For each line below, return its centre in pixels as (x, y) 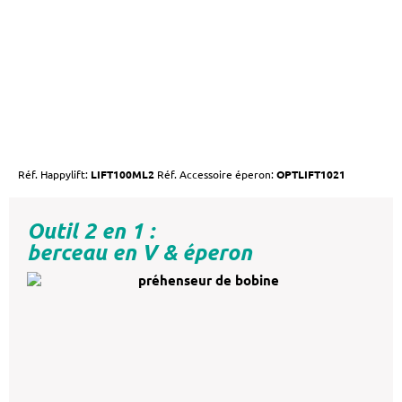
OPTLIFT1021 (311, 174)
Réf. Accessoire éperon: (217, 174)
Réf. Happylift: (54, 174)
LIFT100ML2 (122, 174)
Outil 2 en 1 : (91, 230)
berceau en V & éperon (140, 252)
